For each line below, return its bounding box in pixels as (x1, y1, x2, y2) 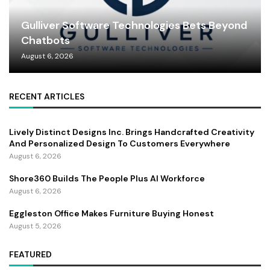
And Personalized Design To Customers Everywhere (9, 137, 230, 149)
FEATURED (9, 248, 52, 260)
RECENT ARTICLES (9, 90, 84, 102)
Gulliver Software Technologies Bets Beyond (21, 17, 247, 33)
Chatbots (21, 33, 70, 48)
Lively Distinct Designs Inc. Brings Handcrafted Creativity (9, 126, 254, 137)
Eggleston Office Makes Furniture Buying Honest (9, 207, 214, 219)
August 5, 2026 (9, 221, 61, 231)
